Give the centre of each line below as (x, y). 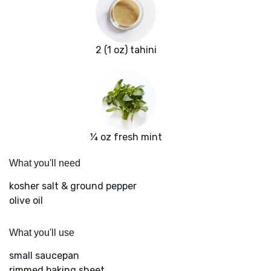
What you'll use (42, 233)
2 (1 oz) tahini (126, 50)
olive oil (26, 201)
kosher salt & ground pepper (73, 186)
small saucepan (44, 256)
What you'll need (45, 163)
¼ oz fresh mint (126, 137)
